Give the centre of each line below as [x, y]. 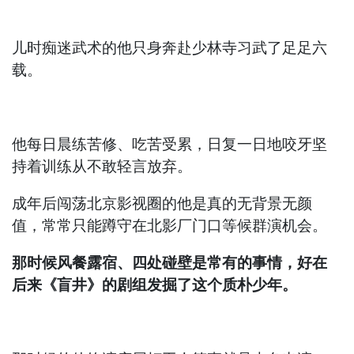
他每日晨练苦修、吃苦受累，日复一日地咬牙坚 [170, 145]
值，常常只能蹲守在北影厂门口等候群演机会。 [170, 226]
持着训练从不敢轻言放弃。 [102, 167]
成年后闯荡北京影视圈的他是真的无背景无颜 [162, 204]
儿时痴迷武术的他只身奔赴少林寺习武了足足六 [170, 48]
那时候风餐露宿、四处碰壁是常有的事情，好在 [170, 263]
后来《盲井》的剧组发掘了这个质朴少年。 [155, 285]
